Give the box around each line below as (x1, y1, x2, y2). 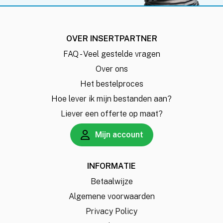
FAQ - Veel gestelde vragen (63, 49, 160, 59)
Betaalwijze (90, 177, 133, 186)
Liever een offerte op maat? (60, 109, 163, 118)
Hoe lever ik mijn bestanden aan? (51, 94, 172, 104)
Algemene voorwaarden (68, 192, 155, 201)
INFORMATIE (87, 161, 136, 171)
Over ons (95, 64, 128, 74)
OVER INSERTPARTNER (66, 34, 157, 43)
